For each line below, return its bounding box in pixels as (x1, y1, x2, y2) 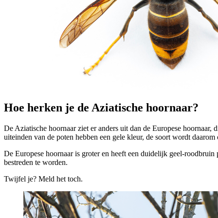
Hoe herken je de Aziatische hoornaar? (4, 101, 199, 114)
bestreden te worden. (4, 158, 68, 167)
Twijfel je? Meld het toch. (4, 175, 83, 183)
